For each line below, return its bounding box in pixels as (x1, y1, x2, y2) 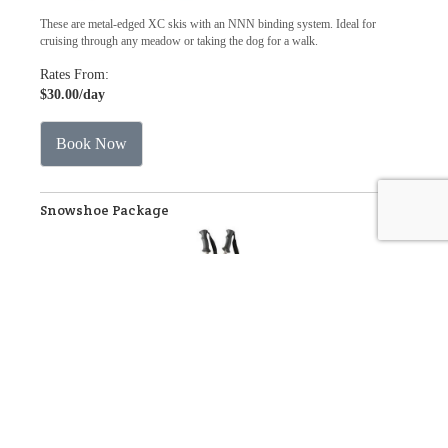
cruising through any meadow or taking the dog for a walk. (40, 34, 318, 48)
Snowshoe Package (40, 201, 169, 219)
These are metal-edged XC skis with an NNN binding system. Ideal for (40, 17, 376, 31)
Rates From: (40, 67, 109, 82)
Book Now (56, 135, 127, 152)
